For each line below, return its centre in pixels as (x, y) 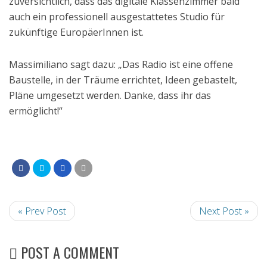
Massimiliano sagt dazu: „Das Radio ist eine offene (121, 64)
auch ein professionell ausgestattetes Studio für (117, 17)
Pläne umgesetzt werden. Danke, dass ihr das (110, 95)
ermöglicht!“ (36, 111)
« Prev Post (42, 211)
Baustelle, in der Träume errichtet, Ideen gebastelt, (123, 80)
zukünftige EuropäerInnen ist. (76, 32)
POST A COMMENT (68, 252)
